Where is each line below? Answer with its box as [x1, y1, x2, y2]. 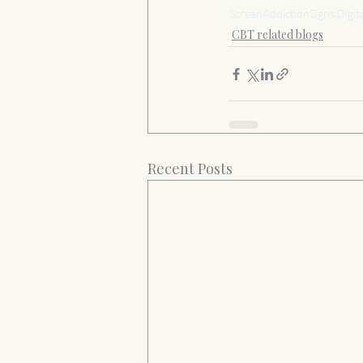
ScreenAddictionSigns [229, 6, 335, 21]
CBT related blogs [232, 27, 323, 43]
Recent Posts [147, 159, 233, 179]
